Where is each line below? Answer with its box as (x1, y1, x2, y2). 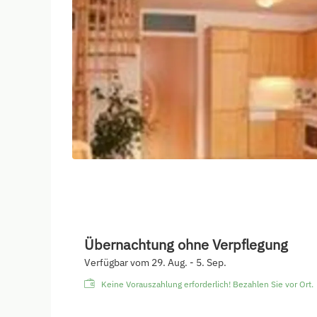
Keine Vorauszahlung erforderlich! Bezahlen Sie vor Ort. (101, 278, 313, 289)
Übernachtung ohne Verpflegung (84, 234, 288, 254)
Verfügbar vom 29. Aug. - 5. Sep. (84, 255, 226, 269)
